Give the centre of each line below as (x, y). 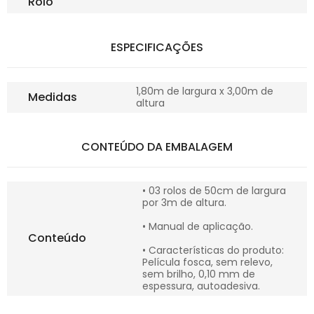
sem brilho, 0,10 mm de (199, 274)
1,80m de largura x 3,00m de (205, 91)
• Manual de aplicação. (198, 227)
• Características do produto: (213, 251)
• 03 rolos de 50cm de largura (214, 191)
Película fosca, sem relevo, (207, 262)
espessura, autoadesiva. (201, 286)
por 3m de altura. (184, 203)
